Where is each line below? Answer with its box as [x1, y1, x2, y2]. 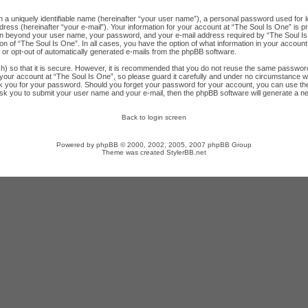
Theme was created [102, 148, 166, 156]
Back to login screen [122, 113, 186, 121]
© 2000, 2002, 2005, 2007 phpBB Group [118, 141, 252, 148]
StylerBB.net [166, 148, 206, 156]
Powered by [56, 141, 96, 148]
